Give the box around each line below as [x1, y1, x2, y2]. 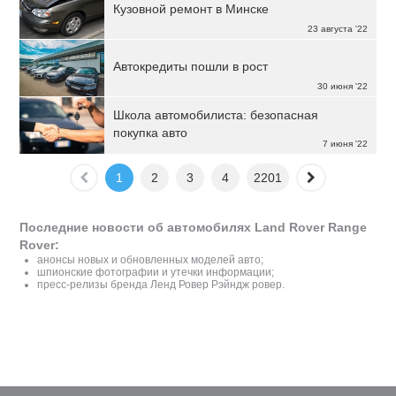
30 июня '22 [316, 81, 368, 91]
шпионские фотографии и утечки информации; [37, 266, 275, 278]
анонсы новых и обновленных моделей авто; [37, 254, 264, 266]
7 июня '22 [322, 139, 368, 148]
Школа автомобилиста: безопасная [113, 108, 319, 122]
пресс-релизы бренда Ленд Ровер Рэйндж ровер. [37, 278, 286, 291]
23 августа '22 [307, 24, 368, 34]
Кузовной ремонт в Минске [113, 2, 270, 16]
